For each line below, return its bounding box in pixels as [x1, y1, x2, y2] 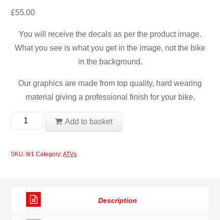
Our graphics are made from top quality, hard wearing [18, 79, 202, 87]
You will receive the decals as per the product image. [19, 29, 201, 38]
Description [98, 196, 137, 204]
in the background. [78, 57, 142, 66]
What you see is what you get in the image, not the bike [15, 43, 205, 52]
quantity [11, 210, 39, 219]
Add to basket [64, 117, 112, 126]
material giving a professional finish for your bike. [25, 92, 195, 101]
